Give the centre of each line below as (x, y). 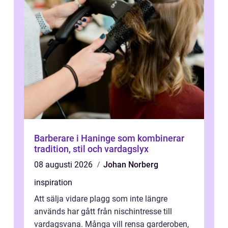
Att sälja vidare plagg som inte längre (101, 199)
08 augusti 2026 (64, 165)
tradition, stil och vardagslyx (91, 149)
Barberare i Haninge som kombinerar (109, 138)
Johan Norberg (131, 165)
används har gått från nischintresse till (103, 211)
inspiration (53, 182)
